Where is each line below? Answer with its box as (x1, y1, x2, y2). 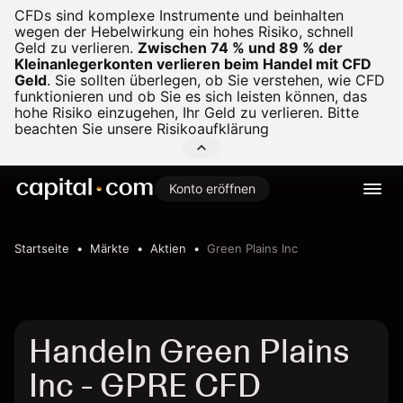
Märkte (90, 241, 130, 255)
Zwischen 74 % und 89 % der (138, 39, 343, 57)
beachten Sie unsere (14, 120, 157, 138)
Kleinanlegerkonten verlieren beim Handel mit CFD (14, 55, 372, 73)
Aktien (150, 241, 186, 255)
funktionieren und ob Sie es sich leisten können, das (14, 87, 367, 105)
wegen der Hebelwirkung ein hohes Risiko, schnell (14, 22, 354, 40)
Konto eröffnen (169, 181, 255, 196)
